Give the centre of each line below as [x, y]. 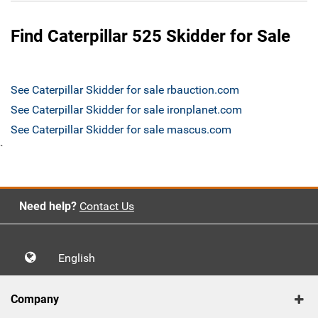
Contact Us [106, 207]
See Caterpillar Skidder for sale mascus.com [121, 130]
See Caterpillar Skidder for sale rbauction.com [125, 90]
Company [35, 300]
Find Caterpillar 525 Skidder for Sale [150, 37]
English [81, 258]
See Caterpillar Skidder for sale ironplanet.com [126, 110]
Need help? [48, 207]
